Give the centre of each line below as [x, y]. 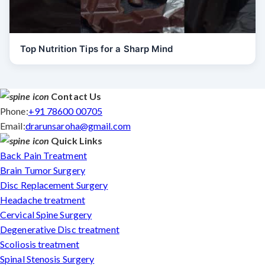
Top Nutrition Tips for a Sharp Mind [97, 49]
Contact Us [76, 96]
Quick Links [77, 140]
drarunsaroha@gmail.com [78, 126]
